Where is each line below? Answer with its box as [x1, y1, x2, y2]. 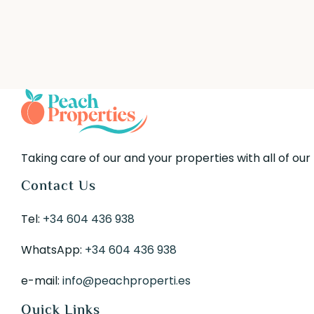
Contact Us [21, 175, 97, 198]
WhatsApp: [21, 241, 86, 258]
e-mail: [21, 272, 63, 289]
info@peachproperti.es [62, 272, 191, 289]
